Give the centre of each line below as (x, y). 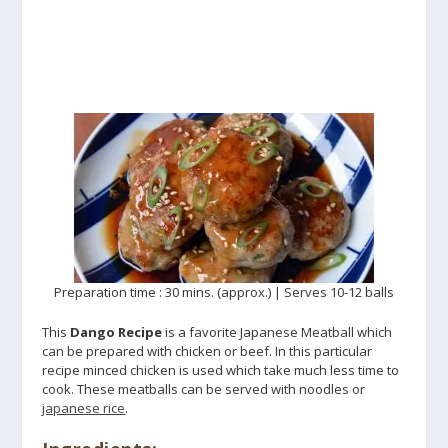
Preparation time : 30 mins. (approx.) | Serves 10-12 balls (224, 292)
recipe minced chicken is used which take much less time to (221, 369)
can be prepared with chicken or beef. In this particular (207, 350)
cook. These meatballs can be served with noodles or (204, 388)
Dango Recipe (116, 331)
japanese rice (84, 407)
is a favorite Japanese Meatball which (277, 331)
